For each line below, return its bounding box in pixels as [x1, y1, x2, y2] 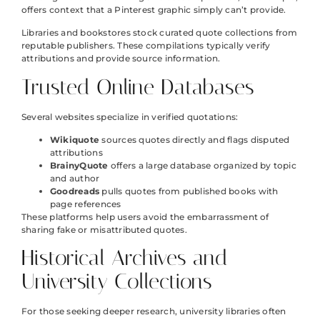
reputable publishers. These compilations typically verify [21, 40, 271, 51]
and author [50, 173, 100, 184]
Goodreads [50, 186, 100, 197]
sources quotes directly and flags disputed [99, 134, 290, 146]
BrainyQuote [50, 160, 109, 171]
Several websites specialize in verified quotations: [21, 111, 239, 122]
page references [50, 199, 121, 210]
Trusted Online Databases [21, 74, 254, 100]
